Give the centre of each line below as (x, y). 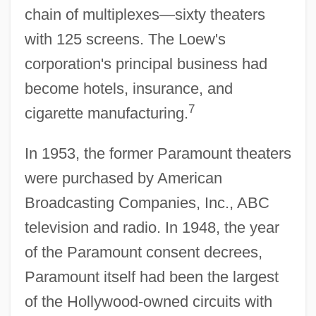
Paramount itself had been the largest (151, 276)
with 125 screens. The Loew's (125, 39)
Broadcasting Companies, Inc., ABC (147, 202)
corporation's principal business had (146, 63)
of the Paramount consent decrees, (143, 252)
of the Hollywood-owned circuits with (148, 301)
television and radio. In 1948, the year (152, 227)
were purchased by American (123, 178)
